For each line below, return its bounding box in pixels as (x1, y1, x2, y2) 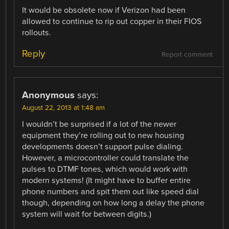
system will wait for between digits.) (22, 209, 152, 220)
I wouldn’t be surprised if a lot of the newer (22, 119, 177, 130)
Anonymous (22, 89, 75, 101)
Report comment (161, 51, 213, 59)
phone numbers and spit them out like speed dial (22, 187, 199, 197)
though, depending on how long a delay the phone (22, 198, 205, 209)
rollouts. (22, 27, 52, 38)
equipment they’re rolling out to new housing (22, 130, 185, 141)
